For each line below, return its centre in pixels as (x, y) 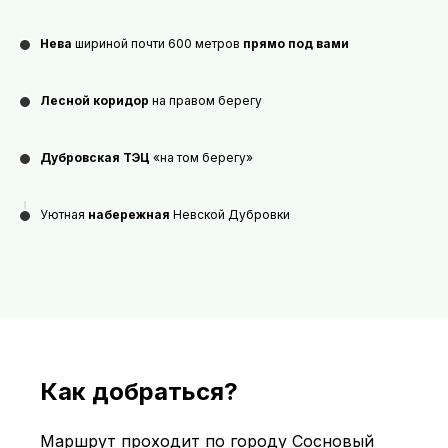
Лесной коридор (94, 100)
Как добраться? (139, 391)
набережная (129, 214)
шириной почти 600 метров (157, 43)
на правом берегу (205, 100)
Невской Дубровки (230, 214)
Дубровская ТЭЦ (95, 157)
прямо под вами (296, 43)
